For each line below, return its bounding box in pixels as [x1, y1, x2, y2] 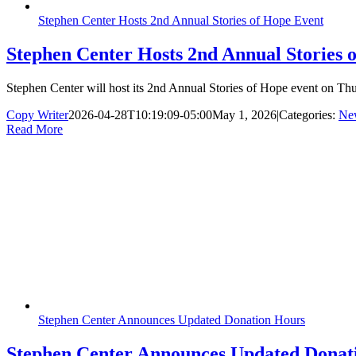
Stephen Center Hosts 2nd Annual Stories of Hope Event [38, 14, 323, 28]
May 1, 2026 [212, 107, 277, 122]
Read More [6, 122, 63, 136]
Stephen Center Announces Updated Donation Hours [38, 312, 305, 327]
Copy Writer [6, 107, 68, 122]
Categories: [279, 107, 339, 122]
